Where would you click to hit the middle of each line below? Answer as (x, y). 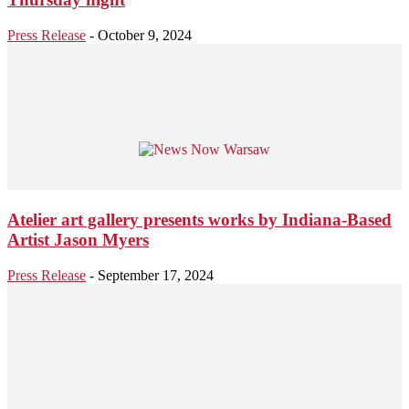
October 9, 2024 (145, 35)
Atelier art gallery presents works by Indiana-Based (199, 220)
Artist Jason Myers (78, 240)
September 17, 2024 (156, 276)
